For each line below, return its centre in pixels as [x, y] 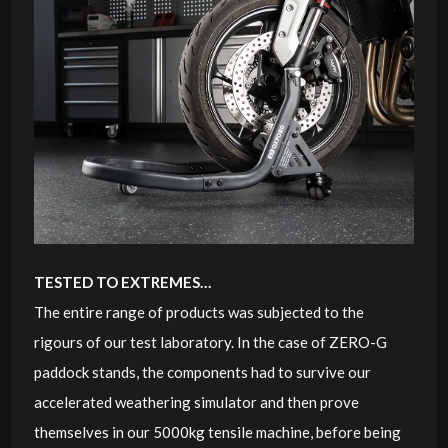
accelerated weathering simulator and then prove [196, 401]
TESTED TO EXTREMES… [122, 281]
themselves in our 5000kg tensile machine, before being [217, 431]
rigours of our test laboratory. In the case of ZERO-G [210, 341]
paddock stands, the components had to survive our [202, 371]
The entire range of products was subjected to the [198, 311]
